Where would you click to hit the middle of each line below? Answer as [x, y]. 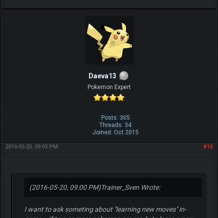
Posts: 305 [115, 118]
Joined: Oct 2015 [115, 132]
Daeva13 [102, 76]
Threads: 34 [116, 125]
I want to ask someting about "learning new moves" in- [105, 209]
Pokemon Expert [109, 87]
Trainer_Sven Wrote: [130, 187]
